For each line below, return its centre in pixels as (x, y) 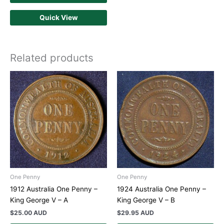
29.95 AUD (137, 213)
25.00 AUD (30, 213)
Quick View (58, 17)
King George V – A (39, 200)
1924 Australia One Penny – (161, 189)
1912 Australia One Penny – (54, 189)
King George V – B (146, 200)
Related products (52, 58)
